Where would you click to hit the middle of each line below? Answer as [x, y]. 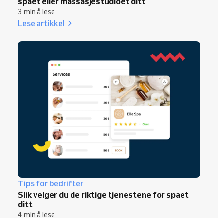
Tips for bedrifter [51, 184]
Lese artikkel [41, 23]
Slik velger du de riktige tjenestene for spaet [103, 195]
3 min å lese [36, 11]
